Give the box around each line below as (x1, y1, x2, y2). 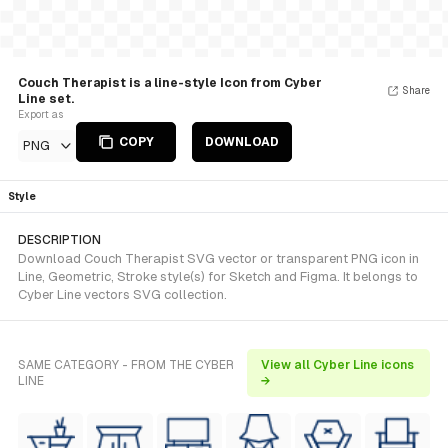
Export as (18, 109, 63, 120)
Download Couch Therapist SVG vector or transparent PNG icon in (18, 251, 419, 266)
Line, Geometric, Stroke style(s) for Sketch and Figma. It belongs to (18, 269, 418, 284)
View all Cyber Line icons (260, 358, 414, 372)
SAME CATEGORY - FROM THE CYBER (18, 358, 234, 372)
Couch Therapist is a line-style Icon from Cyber (18, 76, 322, 90)
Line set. (18, 92, 74, 106)
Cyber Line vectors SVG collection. (18, 287, 227, 302)
